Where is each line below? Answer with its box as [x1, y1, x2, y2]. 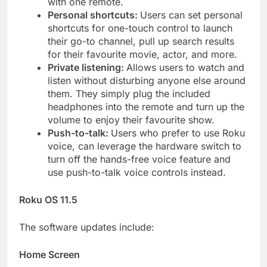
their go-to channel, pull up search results [48, 35, 234, 47]
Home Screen [19, 248, 80, 260]
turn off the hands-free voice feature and [48, 153, 231, 165]
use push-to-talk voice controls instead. [48, 166, 226, 178]
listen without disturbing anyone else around [48, 74, 246, 86]
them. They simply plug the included [48, 87, 210, 100]
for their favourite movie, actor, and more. [48, 48, 237, 60]
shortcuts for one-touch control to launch [48, 21, 232, 34]
